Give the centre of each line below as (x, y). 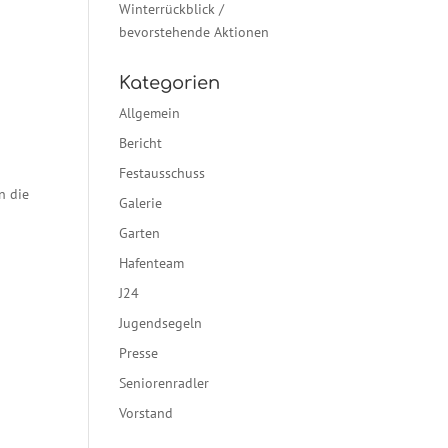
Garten (140, 233)
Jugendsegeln (161, 323)
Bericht (141, 143)
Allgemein (150, 113)
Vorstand (146, 413)
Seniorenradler (164, 383)
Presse (139, 353)
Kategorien (170, 83)
